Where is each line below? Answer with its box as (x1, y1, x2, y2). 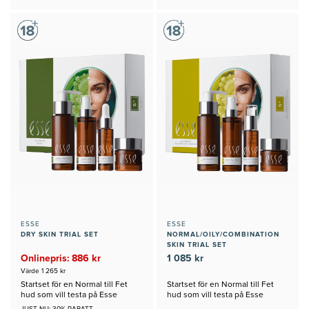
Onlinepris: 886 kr (21, 253, 101, 263)
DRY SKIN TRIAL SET (21, 230, 99, 238)
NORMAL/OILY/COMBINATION (166, 230, 279, 238)
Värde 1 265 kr (21, 267, 66, 275)
